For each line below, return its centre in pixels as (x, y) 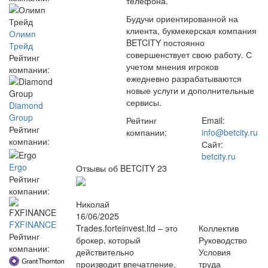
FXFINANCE (33, 224)
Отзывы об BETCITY (117, 168)
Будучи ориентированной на (182, 19)
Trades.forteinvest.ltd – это (127, 228)
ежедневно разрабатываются (184, 78)
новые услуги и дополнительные (190, 90)
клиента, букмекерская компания (191, 31)
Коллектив (219, 228)
